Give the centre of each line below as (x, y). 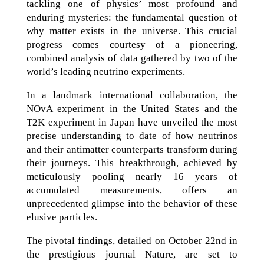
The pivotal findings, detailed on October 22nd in (132, 241)
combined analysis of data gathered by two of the (132, 58)
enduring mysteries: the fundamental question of (132, 17)
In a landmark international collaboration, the (132, 95)
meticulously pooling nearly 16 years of (132, 176)
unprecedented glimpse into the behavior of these (132, 204)
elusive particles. (62, 217)
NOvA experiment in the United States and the (132, 109)
